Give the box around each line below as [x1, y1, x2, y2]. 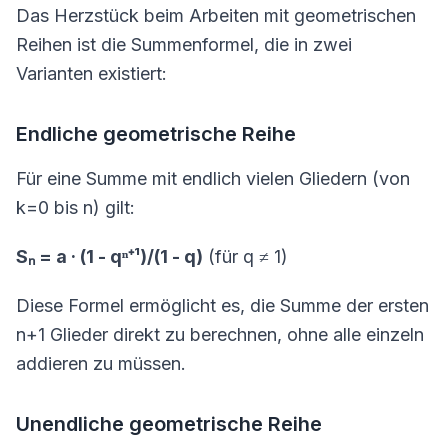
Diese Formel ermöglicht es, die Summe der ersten [16, 295, 429, 316]
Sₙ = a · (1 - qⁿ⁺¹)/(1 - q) [16, 246, 203, 267]
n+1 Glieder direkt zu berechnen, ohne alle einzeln [16, 324, 424, 345]
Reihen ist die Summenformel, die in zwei [16, 34, 352, 55]
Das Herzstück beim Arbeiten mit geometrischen [16, 5, 416, 26]
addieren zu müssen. [16, 353, 186, 374]
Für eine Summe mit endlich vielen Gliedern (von [16, 168, 410, 189]
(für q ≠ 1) [203, 246, 288, 267]
